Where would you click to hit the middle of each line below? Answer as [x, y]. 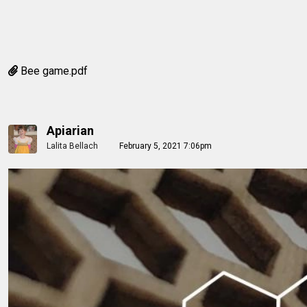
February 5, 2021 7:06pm [165, 146]
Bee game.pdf [54, 71]
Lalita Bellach [72, 146]
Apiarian [70, 131]
